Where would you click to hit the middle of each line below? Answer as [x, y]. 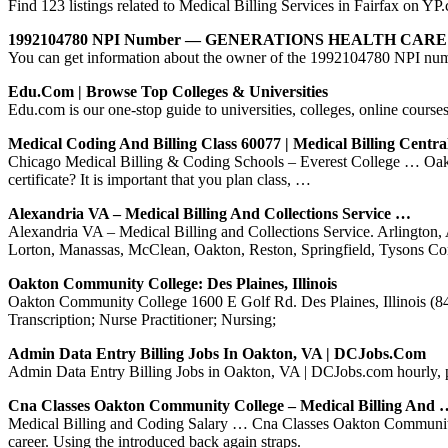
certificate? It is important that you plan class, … [159, 179]
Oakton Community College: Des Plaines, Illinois [172, 283]
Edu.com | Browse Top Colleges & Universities [168, 91]
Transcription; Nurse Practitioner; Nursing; [142, 319]
